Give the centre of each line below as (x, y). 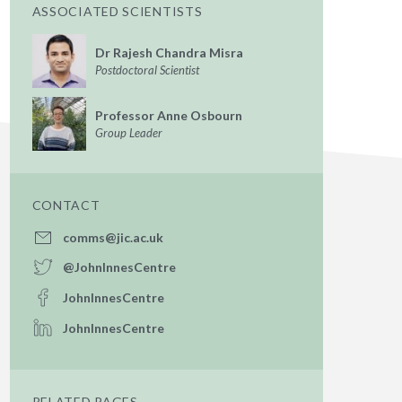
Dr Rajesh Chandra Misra (169, 52)
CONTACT (66, 205)
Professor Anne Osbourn (168, 115)
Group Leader (128, 133)
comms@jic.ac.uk (113, 237)
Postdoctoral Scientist (147, 70)
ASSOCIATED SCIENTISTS (117, 11)
